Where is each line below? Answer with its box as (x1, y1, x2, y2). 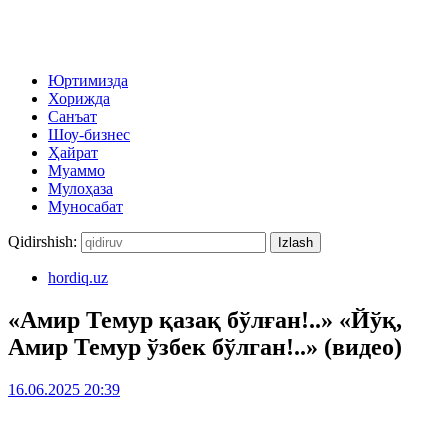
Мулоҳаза (48, 180, 113, 197)
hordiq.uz (48, 269, 108, 286)
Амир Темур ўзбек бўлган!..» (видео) (8, 333, 402, 360)
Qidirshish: (8, 233, 77, 250)
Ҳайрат (48, 144, 98, 161)
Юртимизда (48, 72, 128, 89)
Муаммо (48, 162, 105, 179)
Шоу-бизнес (48, 126, 130, 143)
